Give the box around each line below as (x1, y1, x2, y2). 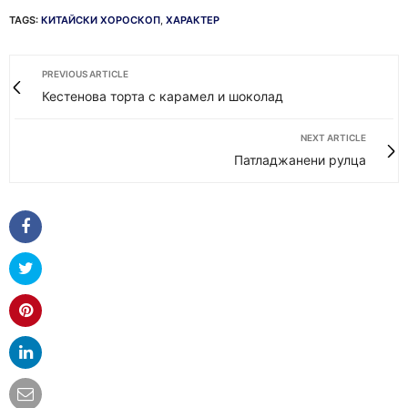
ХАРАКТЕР (166, 14, 219, 26)
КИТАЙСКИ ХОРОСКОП (41, 14, 160, 26)
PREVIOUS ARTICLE (42, 68, 128, 79)
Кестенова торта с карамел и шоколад (42, 88, 283, 104)
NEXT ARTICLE (301, 132, 366, 143)
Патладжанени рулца (234, 152, 366, 168)
